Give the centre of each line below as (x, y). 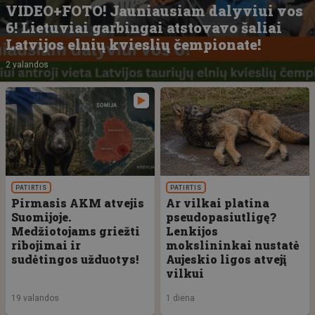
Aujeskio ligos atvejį (226, 259)
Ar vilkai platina (218, 202)
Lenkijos (192, 231)
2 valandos (27, 64)
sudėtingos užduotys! (75, 259)
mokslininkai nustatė (233, 245)
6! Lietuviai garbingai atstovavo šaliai (144, 27)
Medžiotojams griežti (76, 231)
